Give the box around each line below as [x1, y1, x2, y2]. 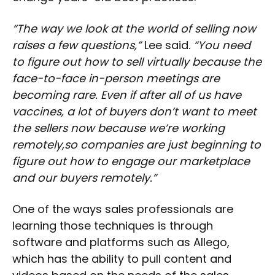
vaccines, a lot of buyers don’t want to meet [12, 103, 257, 119]
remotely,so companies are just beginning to [12, 136, 261, 152]
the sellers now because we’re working [12, 120, 225, 136]
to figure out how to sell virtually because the [12, 53, 261, 69]
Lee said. [141, 37, 193, 53]
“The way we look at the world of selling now [12, 20, 256, 36]
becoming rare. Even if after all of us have [12, 87, 241, 103]
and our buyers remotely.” [12, 169, 157, 185]
